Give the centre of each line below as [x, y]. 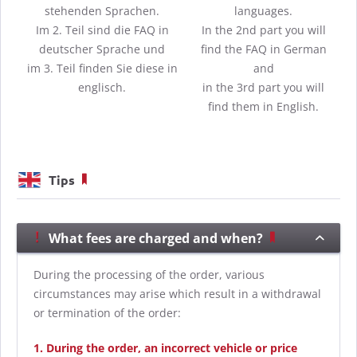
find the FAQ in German [263, 49]
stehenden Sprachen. [102, 11]
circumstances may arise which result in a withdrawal [177, 294]
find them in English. [263, 106]
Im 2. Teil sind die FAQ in [102, 30]
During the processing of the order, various [149, 275]
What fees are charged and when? [157, 238]
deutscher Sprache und [102, 49]
